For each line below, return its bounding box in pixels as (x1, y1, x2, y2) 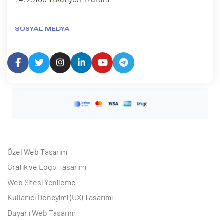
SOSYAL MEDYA (15, 26, 70, 32)
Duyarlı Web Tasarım (7, 208, 76, 218)
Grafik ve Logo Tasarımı (7, 162, 86, 172)
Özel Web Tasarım (7, 147, 67, 157)
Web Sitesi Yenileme (7, 177, 76, 187)
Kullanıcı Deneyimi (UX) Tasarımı (7, 192, 113, 202)
